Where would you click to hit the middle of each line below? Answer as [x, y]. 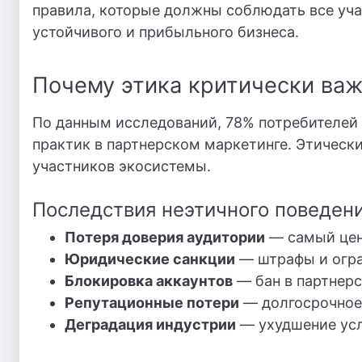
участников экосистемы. [122, 166]
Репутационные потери [152, 303]
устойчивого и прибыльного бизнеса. [166, 32]
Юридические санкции [150, 259]
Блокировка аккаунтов [149, 281]
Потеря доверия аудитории [165, 237]
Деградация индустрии [150, 324]
